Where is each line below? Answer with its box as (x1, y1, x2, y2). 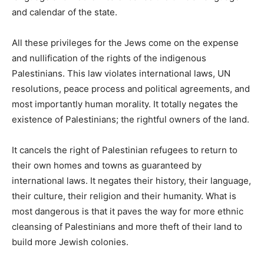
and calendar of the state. (12, 6, 117, 18)
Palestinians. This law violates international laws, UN (12, 67, 230, 79)
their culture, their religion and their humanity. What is (12, 190, 236, 202)
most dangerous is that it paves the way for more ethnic (12, 205, 243, 217)
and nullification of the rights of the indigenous (12, 52, 206, 64)
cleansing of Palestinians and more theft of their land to (12, 220, 242, 232)
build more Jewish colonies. (12, 236, 128, 247)
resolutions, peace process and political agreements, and (12, 82, 250, 94)
